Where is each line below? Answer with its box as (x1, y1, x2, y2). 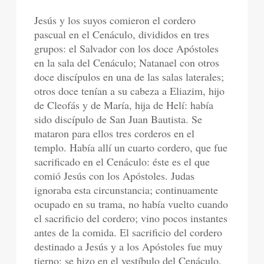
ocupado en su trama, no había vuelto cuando (34, 197, 229, 211)
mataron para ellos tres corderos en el (34, 126, 195, 140)
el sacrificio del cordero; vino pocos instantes (34, 211, 228, 225)
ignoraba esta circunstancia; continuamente (34, 183, 219, 197)
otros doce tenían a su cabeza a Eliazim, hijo (34, 84, 225, 98)
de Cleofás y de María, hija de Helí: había (34, 98, 214, 112)
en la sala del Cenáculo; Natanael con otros (34, 55, 220, 70)
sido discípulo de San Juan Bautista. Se (34, 112, 203, 126)
